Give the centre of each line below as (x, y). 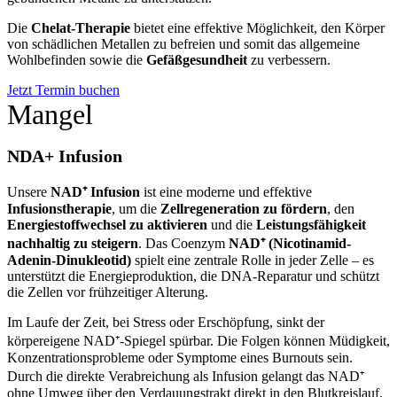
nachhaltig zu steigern (73, 243)
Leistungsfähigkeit (311, 224)
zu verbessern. (289, 60)
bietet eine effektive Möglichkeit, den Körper (257, 28)
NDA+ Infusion (65, 156)
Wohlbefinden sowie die (77, 60)
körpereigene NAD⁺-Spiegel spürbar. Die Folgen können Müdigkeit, (198, 340)
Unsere (29, 191)
